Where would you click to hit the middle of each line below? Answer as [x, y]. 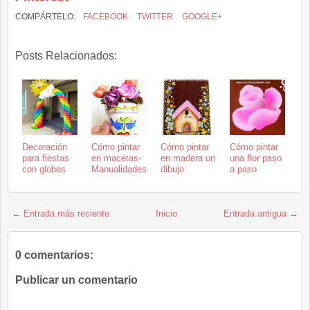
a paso [243, 169]
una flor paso [256, 158]
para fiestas [46, 158]
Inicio [166, 213]
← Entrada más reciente [61, 213]
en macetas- [116, 158]
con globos [44, 169]
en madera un [188, 158]
